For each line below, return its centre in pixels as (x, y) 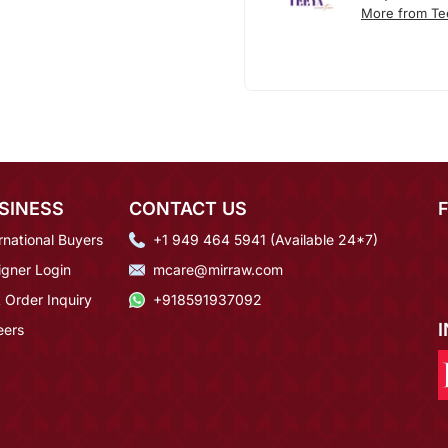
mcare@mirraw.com (218, 270)
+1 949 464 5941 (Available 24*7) (265, 240)
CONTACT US (188, 209)
